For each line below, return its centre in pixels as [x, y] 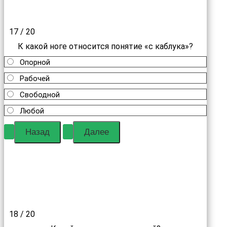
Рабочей [35, 79]
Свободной [40, 95]
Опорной [35, 62]
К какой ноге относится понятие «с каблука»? [105, 46]
